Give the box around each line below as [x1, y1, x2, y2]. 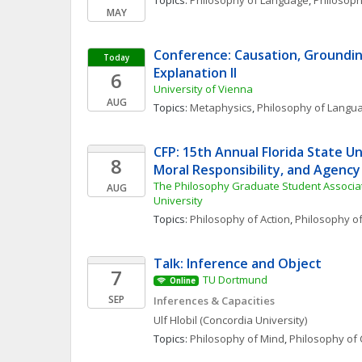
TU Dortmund [202, 272, 267, 287]
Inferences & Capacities [154, 293, 275, 308]
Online [169, 276, 196, 286]
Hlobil [170, 313, 197, 327]
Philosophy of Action [190, 212, 290, 226]
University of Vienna [154, 82, 253, 96]
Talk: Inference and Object [154, 255, 322, 272]
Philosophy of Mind [190, 331, 284, 346]
